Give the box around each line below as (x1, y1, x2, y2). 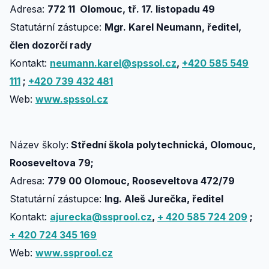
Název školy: (10, 139, 68, 151)
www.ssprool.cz (35, 247, 113, 259)
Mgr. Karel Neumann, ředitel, (104, 21, 241, 33)
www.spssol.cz (35, 93, 108, 105)
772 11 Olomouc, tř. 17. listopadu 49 (47, 3, 215, 15)
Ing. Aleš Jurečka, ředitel (104, 193, 223, 205)
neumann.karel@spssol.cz (50, 57, 177, 69)
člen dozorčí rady (10, 39, 92, 51)
